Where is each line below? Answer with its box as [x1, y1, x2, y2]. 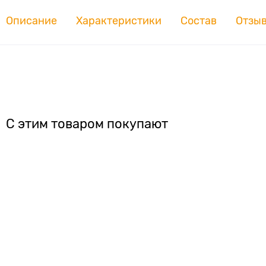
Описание [6, 14, 57, 27]
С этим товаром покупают [6, 116, 168, 131]
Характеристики [76, 14, 161, 27]
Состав [180, 14, 217, 27]
